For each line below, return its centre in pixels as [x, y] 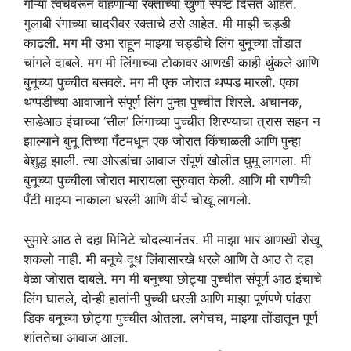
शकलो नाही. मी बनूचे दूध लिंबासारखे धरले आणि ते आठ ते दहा [168, 259]
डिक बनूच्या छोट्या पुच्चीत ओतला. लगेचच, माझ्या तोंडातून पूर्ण [170, 318]
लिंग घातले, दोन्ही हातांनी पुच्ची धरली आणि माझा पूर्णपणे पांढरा [167, 298]
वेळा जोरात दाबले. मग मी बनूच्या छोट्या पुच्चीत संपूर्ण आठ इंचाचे [173, 279]
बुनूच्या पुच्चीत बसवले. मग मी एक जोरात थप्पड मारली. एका [161, 82]
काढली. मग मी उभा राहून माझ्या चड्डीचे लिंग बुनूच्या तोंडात [163, 43]
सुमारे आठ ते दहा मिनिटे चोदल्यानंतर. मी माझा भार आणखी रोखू [172, 239]
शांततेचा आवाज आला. [76, 337]
